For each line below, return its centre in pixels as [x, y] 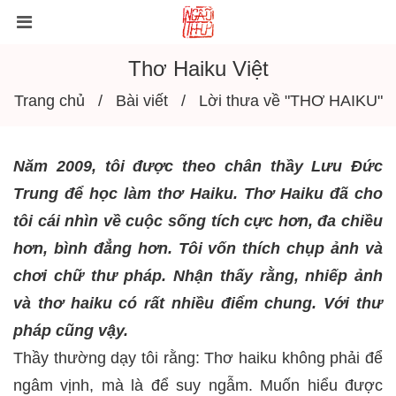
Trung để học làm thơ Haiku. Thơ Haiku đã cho [198, 194]
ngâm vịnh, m [64, 385]
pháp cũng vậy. [71, 331]
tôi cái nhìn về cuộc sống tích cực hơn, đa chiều [198, 221]
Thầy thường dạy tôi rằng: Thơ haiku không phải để [198, 358]
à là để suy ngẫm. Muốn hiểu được [249, 385]
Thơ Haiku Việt [198, 69]
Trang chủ [49, 101]
